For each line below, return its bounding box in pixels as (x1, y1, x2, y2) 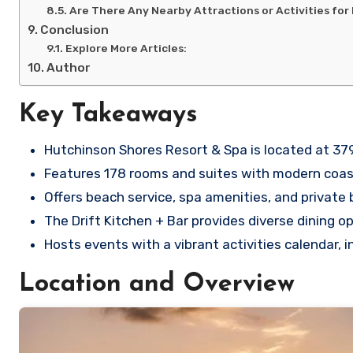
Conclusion (40, 23, 110, 38)
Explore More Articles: (65, 42, 187, 55)
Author (46, 61, 91, 76)
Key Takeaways (19, 102, 197, 128)
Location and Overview (19, 272, 295, 298)
